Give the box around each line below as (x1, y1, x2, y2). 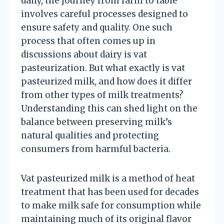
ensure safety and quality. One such (21, 21, 172, 33)
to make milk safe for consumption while (21, 199, 201, 211)
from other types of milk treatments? (21, 89, 183, 100)
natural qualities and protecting (21, 129, 159, 141)
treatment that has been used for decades (21, 186, 199, 197)
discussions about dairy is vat (21, 48, 147, 60)
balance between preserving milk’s (21, 116, 172, 127)
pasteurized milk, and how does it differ (21, 75, 192, 87)
